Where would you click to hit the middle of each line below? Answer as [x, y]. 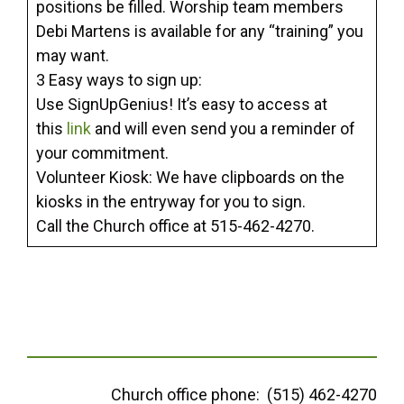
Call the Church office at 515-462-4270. [175, 226]
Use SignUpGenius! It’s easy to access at [182, 105]
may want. [73, 56]
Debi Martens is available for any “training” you [200, 32]
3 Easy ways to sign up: [119, 80]
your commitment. [104, 153]
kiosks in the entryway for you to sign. [171, 202]
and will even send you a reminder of [223, 129]
